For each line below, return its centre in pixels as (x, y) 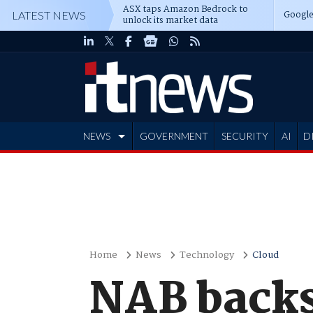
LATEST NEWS (49, 15)
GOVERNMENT (174, 136)
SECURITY (245, 136)
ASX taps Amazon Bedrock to (185, 9)
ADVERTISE (111, 164)
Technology (206, 255)
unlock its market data (170, 21)
